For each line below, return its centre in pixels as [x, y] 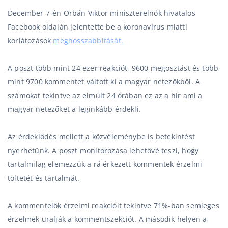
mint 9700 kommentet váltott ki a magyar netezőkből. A [104, 82]
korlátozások [31, 40]
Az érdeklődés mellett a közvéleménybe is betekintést [101, 137]
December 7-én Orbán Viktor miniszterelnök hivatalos [102, 13]
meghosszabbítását [87, 40]
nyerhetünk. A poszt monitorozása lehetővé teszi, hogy [103, 150]
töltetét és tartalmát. [45, 178]
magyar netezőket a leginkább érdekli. [76, 109]
